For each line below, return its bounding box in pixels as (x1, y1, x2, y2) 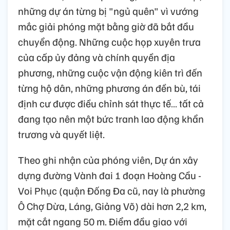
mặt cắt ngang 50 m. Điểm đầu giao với (18, 215, 187, 228)
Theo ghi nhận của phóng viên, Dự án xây (18, 153, 198, 167)
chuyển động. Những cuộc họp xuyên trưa (18, 35, 201, 49)
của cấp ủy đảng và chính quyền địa (18, 50, 175, 64)
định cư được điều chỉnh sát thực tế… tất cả (18, 97, 204, 110)
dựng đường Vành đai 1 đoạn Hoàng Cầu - (18, 168, 201, 182)
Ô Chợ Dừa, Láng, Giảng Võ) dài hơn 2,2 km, (18, 199, 206, 213)
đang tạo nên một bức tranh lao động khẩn (18, 112, 204, 126)
